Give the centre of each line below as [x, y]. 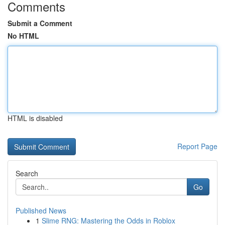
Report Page [197, 146]
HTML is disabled [35, 118]
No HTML [23, 36]
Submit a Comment [40, 23]
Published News [41, 210]
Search [27, 173]
